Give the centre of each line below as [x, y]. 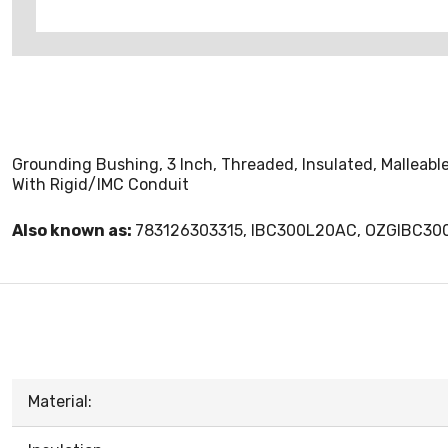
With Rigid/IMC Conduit [100, 184]
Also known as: [73, 230]
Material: [60, 401]
